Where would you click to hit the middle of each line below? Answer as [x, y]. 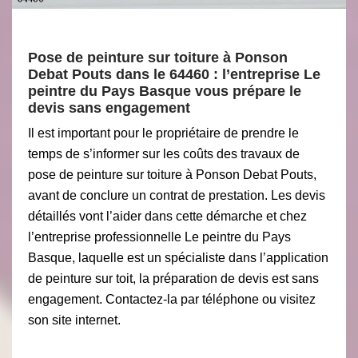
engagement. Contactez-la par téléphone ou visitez [172, 299]
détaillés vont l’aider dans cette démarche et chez [167, 216]
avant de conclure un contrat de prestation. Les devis [177, 195]
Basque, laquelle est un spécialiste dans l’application [178, 258]
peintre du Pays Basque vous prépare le [165, 91]
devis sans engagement [109, 108]
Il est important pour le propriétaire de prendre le [163, 133]
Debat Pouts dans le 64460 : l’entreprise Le [174, 74]
